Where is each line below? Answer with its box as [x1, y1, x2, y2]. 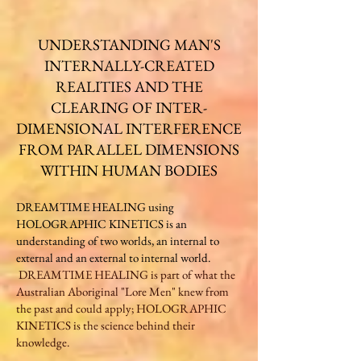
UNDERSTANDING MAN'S [37, 35, 221, 55]
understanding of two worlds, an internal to [16, 233, 219, 248]
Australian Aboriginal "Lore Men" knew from [16, 284, 229, 299]
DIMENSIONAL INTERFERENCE [16, 118, 242, 139]
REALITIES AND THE [55, 77, 203, 97]
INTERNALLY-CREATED [44, 56, 214, 76]
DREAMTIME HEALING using [16, 199, 174, 214]
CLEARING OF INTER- [51, 98, 207, 118]
